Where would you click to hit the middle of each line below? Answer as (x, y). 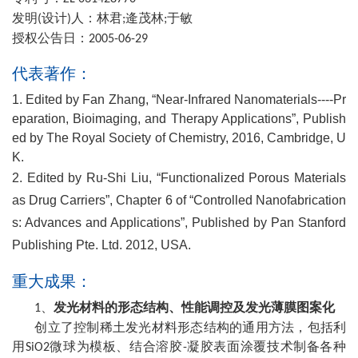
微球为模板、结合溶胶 (116, 346)
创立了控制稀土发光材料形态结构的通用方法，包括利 (191, 327)
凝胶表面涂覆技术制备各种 (266, 346)
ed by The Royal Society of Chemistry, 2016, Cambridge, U (179, 138)
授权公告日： (50, 38)
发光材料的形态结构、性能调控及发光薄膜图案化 (194, 307)
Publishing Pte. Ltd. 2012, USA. (101, 245)
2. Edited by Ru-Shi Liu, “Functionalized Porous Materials (179, 178)
